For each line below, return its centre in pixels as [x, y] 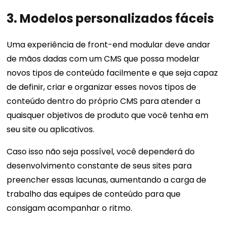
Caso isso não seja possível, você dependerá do [101, 152]
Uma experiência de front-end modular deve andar [109, 45]
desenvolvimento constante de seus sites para [99, 166]
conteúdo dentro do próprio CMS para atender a [104, 101]
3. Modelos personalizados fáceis [110, 19]
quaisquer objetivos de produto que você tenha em [108, 116]
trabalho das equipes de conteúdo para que [94, 194]
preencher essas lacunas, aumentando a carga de [107, 180]
